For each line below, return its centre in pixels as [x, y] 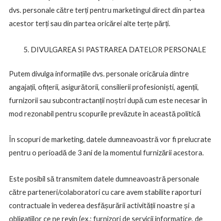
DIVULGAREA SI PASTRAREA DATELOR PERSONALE [118, 49]
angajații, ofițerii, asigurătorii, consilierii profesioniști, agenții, [104, 87]
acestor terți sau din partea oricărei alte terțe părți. [89, 24]
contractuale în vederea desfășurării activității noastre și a [102, 205]
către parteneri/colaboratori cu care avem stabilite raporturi [105, 192]
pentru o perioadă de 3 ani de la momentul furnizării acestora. [106, 153]
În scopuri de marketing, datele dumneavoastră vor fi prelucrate [110, 140]
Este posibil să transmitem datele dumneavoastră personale [104, 179]
